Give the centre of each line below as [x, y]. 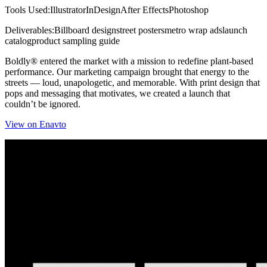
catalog [18, 41]
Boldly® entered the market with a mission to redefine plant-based [129, 61]
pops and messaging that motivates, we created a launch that [117, 94]
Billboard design [85, 30]
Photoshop [189, 10]
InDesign [103, 10]
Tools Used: [27, 10]
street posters [140, 30]
